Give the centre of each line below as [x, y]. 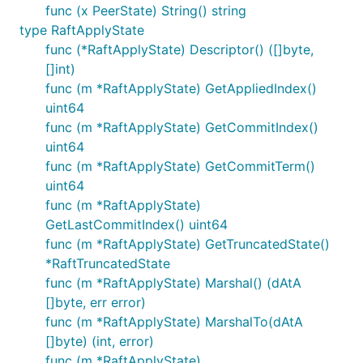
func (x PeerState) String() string [146, 11]
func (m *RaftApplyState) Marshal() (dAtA [173, 283]
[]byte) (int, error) [100, 341]
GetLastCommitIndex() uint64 [137, 224]
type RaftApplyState [82, 30]
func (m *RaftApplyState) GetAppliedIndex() [181, 88]
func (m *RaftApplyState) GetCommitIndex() [182, 127]
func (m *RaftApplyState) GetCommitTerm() [180, 166]
